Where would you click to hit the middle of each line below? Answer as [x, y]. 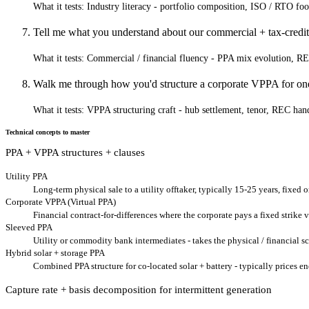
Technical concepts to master [48, 132]
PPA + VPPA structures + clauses [75, 152]
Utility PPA [27, 176]
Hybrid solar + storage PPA [55, 252]
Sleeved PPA [29, 227]
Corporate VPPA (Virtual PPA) [61, 201]
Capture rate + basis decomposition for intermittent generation [139, 289]
